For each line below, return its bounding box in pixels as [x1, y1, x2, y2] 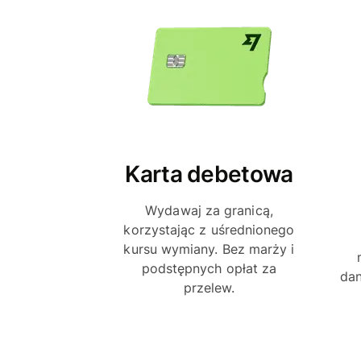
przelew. [183, 279, 235, 296]
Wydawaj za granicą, [145, 201, 273, 218]
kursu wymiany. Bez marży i [123, 240, 295, 257]
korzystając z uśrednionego [123, 221, 295, 238]
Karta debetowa [125, 160, 293, 188]
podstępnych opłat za [141, 259, 277, 276]
